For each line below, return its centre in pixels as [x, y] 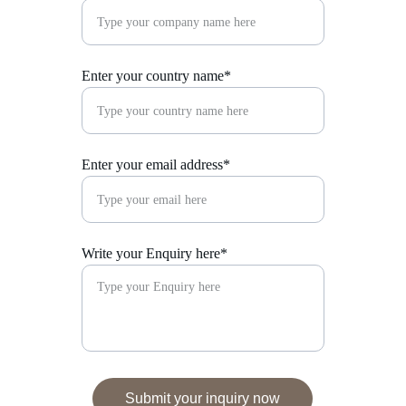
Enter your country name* [156, 76]
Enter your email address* [156, 164]
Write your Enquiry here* [155, 253]
